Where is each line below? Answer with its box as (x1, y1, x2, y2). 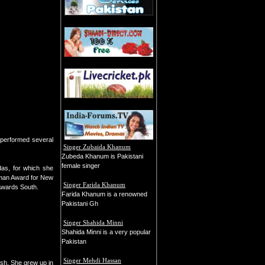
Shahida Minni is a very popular (62, 228, 151, 235)
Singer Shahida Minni (63, 219, 123, 226)
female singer (62, 162, 100, 169)
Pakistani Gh (62, 200, 98, 207)
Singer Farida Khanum (63, 181, 125, 188)
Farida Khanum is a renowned (62, 190, 147, 198)
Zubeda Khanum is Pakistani (62, 153, 143, 160)
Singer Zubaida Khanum (63, 143, 131, 150)
